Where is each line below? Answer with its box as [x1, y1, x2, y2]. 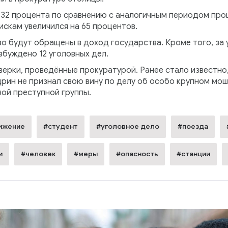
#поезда [177, 122, 208, 131]
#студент [43, 122, 78, 131]
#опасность [116, 150, 158, 159]
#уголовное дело [96, 122, 159, 131]
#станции [176, 150, 210, 159]
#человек [20, 150, 55, 159]
